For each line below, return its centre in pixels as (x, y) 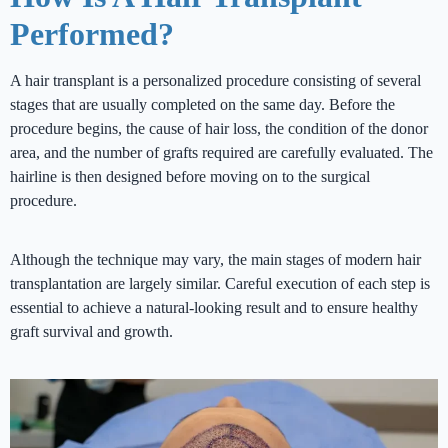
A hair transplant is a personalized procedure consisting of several (215, 81)
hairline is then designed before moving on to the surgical (190, 177)
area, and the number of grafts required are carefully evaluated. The (221, 153)
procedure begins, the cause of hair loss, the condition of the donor (219, 129)
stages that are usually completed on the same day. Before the (202, 105)
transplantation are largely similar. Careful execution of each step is (220, 284)
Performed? (92, 34)
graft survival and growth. (91, 332)
